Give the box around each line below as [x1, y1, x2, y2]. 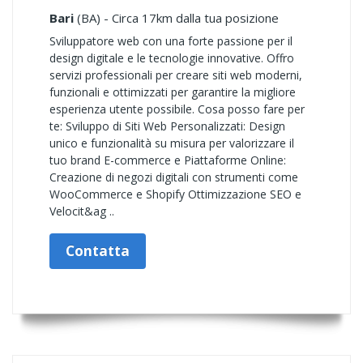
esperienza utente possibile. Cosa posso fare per [49, 101, 305, 117]
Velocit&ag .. [49, 203, 114, 219]
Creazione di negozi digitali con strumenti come [49, 169, 298, 185]
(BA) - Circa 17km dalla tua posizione [74, 10, 279, 26]
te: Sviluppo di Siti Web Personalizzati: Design [49, 118, 285, 134]
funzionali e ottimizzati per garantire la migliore [49, 84, 296, 100]
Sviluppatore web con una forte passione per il [49, 33, 293, 49]
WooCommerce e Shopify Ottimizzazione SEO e [49, 186, 301, 202]
